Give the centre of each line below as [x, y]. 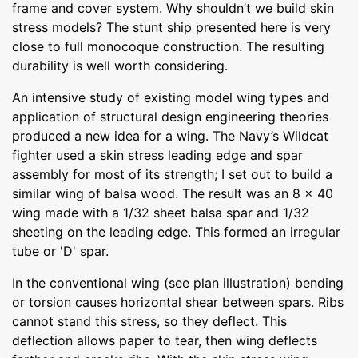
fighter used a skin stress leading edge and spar [157, 155]
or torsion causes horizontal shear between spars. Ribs [178, 302]
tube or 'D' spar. [60, 251]
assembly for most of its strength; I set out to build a [172, 174]
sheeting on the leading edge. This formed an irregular [176, 231]
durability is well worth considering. [120, 65]
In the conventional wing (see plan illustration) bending [178, 282]
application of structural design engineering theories [170, 116]
